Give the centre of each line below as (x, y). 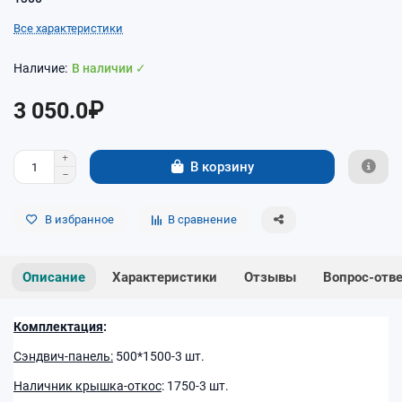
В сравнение (202, 220)
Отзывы (270, 278)
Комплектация (58, 327)
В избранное (79, 220)
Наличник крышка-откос (87, 386)
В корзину (222, 166)
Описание (54, 278)
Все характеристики (68, 29)
